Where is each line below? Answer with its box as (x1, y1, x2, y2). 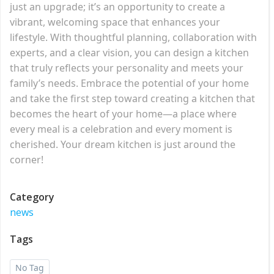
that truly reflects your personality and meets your (10, 61, 243, 75)
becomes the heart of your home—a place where (10, 106, 237, 120)
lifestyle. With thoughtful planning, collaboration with (10, 30, 257, 44)
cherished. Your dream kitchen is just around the (10, 137, 235, 151)
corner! (10, 152, 43, 166)
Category (10, 190, 54, 204)
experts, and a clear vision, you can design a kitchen (10, 45, 249, 59)
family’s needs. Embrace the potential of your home (10, 76, 249, 90)
